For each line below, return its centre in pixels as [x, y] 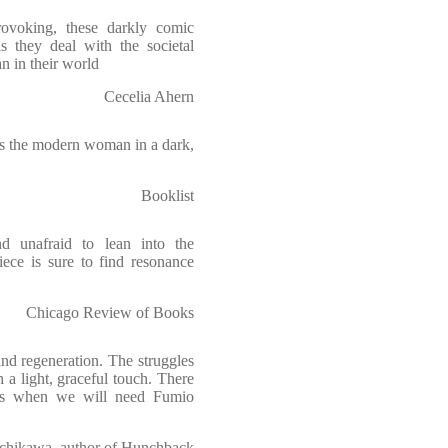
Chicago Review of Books [110, 312]
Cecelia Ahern [149, 96]
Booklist [167, 195]
